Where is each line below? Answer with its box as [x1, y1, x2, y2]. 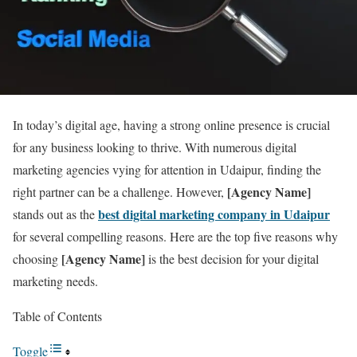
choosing [13, 249, 61, 267]
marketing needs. [13, 272, 98, 289]
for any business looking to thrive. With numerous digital [13, 138, 296, 155]
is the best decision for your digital [145, 249, 319, 267]
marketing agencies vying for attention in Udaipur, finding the [13, 160, 321, 178]
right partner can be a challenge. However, [13, 182, 227, 200]
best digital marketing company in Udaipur [98, 204, 330, 223]
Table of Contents [13, 307, 102, 324]
